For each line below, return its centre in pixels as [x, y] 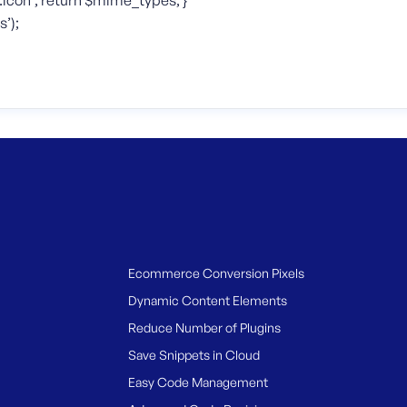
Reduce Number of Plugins [204, 328]
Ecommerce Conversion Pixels [216, 273]
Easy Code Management [198, 382]
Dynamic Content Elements [208, 300]
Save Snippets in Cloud [194, 355]
